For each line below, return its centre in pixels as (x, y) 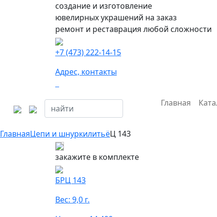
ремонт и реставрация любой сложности (133, 29)
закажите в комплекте (97, 157)
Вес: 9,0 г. (72, 200)
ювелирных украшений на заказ (116, 17)
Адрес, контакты (86, 72)
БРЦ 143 (70, 180)
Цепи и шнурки (59, 134)
